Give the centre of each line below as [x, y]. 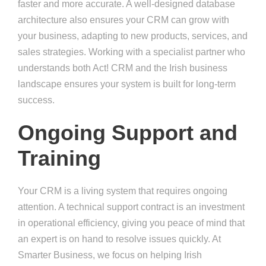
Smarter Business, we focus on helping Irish [110, 255]
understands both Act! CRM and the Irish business [123, 68]
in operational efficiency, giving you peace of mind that [131, 223]
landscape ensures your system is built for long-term [127, 84]
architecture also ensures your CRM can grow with [123, 20]
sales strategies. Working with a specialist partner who [132, 52]
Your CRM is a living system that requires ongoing [123, 191]
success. [36, 100]
